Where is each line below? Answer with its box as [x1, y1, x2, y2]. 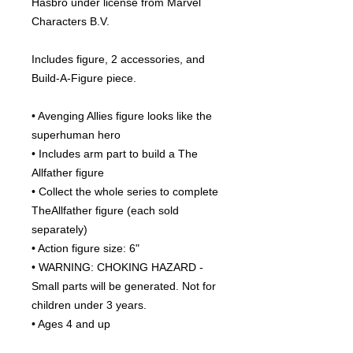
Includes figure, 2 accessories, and [32, 53, 205, 65]
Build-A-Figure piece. [32, 72, 136, 84]
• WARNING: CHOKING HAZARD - [32, 261, 203, 273]
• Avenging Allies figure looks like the [32, 110, 212, 122]
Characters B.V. [32, 15, 110, 28]
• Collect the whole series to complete [32, 185, 218, 198]
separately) [32, 223, 87, 236]
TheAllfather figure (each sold [32, 204, 179, 217]
